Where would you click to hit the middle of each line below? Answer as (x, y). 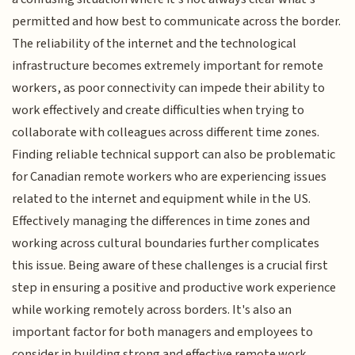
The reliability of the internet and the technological (155, 44)
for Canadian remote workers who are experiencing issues (170, 177)
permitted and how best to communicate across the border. (177, 22)
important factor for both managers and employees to (163, 332)
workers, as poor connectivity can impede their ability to (169, 88)
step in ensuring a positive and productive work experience (174, 288)
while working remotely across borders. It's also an (152, 310)
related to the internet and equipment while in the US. (162, 199)
